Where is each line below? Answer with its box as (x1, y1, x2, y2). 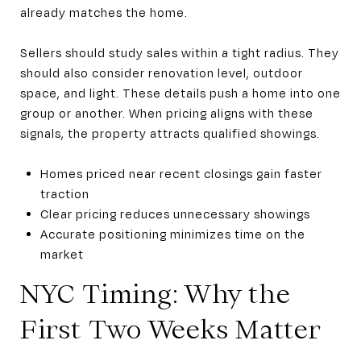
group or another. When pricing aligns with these (20, 105, 313, 120)
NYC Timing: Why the (20, 276, 291, 310)
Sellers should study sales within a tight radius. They (20, 44, 339, 60)
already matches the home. (20, 4, 188, 19)
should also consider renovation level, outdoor (20, 64, 303, 80)
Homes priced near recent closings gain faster (39, 165, 322, 180)
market (39, 246, 84, 261)
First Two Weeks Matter (20, 312, 322, 346)
